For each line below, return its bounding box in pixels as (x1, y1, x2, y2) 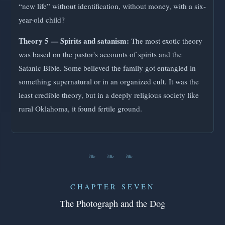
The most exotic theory (129, 36, 202, 46)
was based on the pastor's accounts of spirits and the (19, 49, 182, 60)
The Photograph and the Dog (60, 197, 165, 210)
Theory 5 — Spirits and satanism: (19, 35, 129, 47)
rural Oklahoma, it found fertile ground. (19, 103, 142, 114)
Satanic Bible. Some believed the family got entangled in (19, 63, 196, 73)
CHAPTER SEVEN (70, 182, 155, 192)
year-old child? (19, 15, 65, 25)
